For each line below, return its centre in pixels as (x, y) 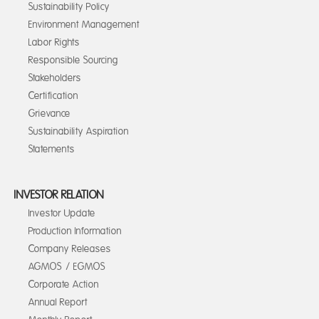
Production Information (75, 231)
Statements (52, 149)
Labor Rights (54, 42)
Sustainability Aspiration (79, 131)
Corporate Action (64, 284)
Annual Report (58, 302)
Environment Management (84, 25)
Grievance (49, 114)
